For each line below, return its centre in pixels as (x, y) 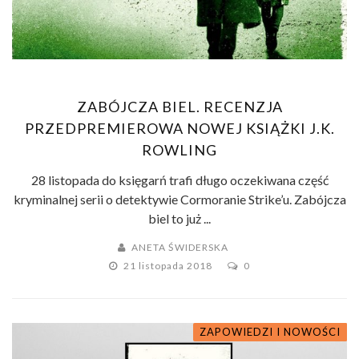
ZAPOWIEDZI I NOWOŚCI (270, 331)
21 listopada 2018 (169, 265)
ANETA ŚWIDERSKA (180, 247)
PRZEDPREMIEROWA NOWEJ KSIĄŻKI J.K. (179, 128)
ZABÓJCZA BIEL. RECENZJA (179, 106)
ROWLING (179, 149)
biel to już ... (179, 218)
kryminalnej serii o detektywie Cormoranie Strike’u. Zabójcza (179, 199)
